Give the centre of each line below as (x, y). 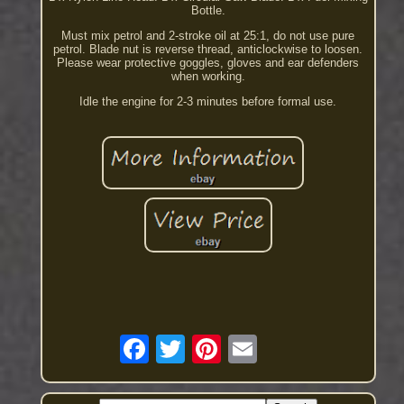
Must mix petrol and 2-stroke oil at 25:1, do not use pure (208, 35)
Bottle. (208, 10)
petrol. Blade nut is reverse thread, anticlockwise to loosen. (208, 49)
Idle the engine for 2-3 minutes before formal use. (208, 101)
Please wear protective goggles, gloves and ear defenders (208, 62)
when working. (208, 76)
